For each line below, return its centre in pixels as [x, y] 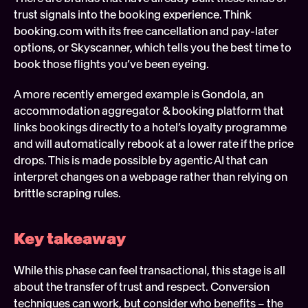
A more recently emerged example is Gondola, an [139, 94]
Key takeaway [71, 238]
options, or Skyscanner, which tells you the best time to [153, 47]
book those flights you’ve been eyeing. [111, 64]
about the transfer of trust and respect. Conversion [142, 286]
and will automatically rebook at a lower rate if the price [154, 143]
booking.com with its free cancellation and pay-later [146, 31]
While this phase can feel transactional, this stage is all [150, 270]
